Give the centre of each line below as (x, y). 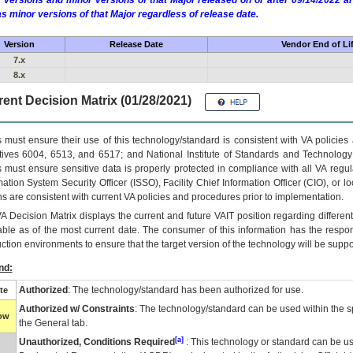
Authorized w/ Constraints (76, 309)
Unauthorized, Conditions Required (97, 342)
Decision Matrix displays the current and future (110, 216)
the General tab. (53, 323)
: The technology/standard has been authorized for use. (185, 290)
